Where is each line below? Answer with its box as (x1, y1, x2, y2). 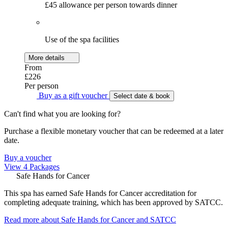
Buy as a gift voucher (37, 91, 109, 100)
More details (28, 54, 67, 62)
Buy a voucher (4, 153, 51, 162)
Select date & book (113, 92, 170, 100)
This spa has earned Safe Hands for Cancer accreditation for (4, 189, 196, 198)
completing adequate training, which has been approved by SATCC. (4, 198, 223, 207)
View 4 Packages (4, 162, 60, 172)
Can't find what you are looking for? (4, 109, 121, 119)
